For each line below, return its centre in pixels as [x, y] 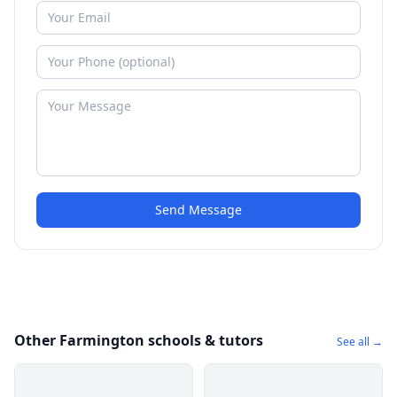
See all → [360, 342]
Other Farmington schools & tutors [139, 340]
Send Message [198, 210]
